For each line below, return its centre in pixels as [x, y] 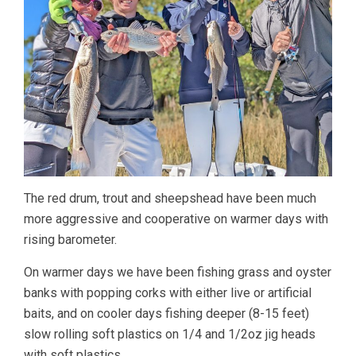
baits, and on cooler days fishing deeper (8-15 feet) [166, 313]
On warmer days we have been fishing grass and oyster [178, 272]
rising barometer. [70, 239]
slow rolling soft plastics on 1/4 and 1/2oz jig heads [170, 334]
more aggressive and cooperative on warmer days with [176, 219]
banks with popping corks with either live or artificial [168, 292]
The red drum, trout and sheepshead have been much [170, 198]
